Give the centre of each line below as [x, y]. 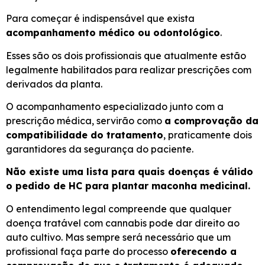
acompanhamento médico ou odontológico [113, 33]
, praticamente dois [208, 135]
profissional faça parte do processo [88, 251]
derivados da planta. [54, 84]
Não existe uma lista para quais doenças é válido [130, 172]
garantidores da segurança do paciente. [100, 149]
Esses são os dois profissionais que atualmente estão [126, 55]
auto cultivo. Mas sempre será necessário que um [118, 237]
